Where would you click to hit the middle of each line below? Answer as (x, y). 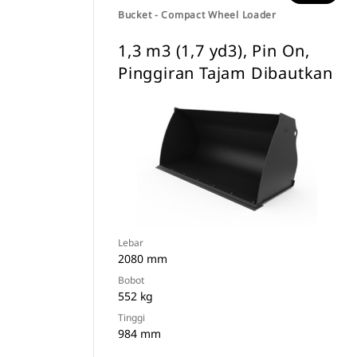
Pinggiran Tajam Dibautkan (226, 73)
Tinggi (131, 318)
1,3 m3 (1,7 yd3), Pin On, (214, 51)
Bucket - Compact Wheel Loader (197, 15)
